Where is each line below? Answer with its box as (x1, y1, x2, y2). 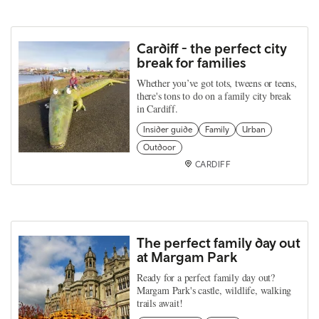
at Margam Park (137, 249, 237, 265)
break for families (137, 54, 246, 70)
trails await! (137, 296, 183, 310)
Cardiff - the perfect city (137, 40, 287, 56)
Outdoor (143, 142, 176, 152)
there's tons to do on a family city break (137, 89, 291, 103)
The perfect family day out (137, 234, 300, 251)
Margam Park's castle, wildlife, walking (137, 283, 292, 297)
